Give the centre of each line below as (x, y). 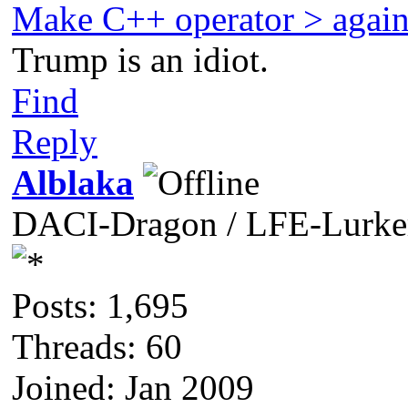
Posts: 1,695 (100, 305)
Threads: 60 (97, 346)
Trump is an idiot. (140, 59)
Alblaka (73, 182)
